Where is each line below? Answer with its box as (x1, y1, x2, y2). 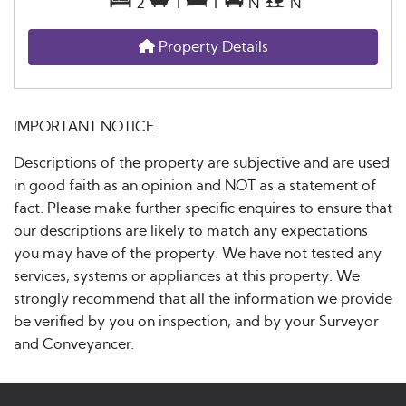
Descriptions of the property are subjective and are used (14, 155, 390, 170)
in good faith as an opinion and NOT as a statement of (14, 178, 376, 193)
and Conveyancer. (14, 336, 134, 352)
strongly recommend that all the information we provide (14, 291, 392, 306)
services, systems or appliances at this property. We (14, 268, 360, 284)
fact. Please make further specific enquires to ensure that (14, 200, 392, 216)
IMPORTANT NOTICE (14, 119, 154, 134)
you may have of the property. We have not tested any (14, 246, 382, 261)
